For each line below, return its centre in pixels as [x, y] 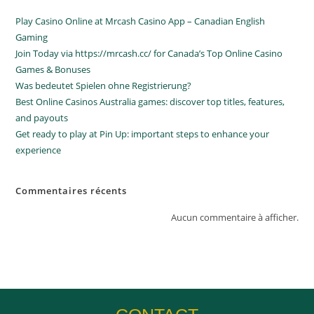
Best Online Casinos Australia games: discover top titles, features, [150, 102]
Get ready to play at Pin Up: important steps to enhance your [143, 134]
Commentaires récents [71, 191]
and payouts [42, 118]
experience [39, 150]
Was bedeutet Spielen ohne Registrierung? [104, 86]
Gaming [32, 37]
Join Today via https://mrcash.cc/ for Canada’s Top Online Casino [149, 53]
